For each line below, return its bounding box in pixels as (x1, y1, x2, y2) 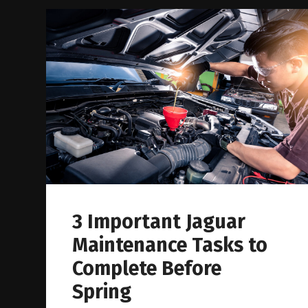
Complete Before (72, 256, 222, 281)
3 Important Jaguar (72, 210, 246, 234)
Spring (72, 280, 132, 305)
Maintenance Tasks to (72, 233, 268, 258)
